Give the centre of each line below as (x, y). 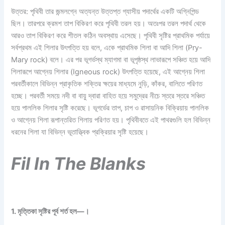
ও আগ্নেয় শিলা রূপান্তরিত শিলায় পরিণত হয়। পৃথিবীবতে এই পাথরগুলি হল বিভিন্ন (111, 120)
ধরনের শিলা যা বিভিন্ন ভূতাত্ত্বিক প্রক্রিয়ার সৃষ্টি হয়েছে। (80, 132)
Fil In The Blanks (79, 164)
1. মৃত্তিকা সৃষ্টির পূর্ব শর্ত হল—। (50, 211)
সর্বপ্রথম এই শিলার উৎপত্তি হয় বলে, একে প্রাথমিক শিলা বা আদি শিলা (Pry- (107, 48)
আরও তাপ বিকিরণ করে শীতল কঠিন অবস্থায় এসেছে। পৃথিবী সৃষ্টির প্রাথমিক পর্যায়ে (111, 36)
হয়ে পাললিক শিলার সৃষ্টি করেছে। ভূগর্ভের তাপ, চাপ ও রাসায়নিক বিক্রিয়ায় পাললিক (110, 108)
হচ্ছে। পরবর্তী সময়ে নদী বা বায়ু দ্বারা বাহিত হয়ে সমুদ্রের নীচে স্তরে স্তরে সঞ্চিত (108, 96)
